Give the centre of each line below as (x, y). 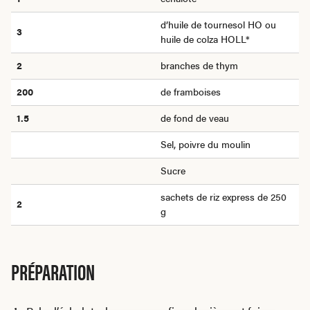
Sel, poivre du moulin (206, 144)
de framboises (191, 92)
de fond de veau (195, 118)
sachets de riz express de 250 (224, 197)
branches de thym (199, 65)
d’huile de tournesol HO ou (218, 25)
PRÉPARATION (53, 271)
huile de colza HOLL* (205, 39)
